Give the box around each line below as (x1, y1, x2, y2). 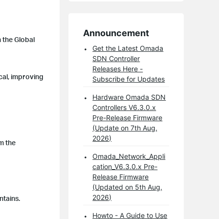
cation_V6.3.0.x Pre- (92, 162, 158, 171)
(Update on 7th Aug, (92, 124, 158, 132)
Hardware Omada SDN (92, 93, 166, 102)
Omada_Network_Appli (92, 152, 166, 161)
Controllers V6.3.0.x (92, 103, 156, 112)
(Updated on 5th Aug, (92, 183, 163, 192)
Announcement (83, 28, 150, 39)
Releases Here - (92, 65, 143, 73)
